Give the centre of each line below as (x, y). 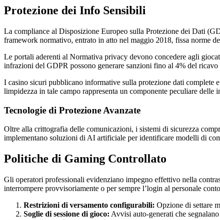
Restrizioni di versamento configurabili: (89, 205)
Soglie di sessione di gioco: (67, 214)
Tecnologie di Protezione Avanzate (72, 110)
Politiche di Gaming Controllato (85, 159)
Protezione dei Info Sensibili (75, 10)
